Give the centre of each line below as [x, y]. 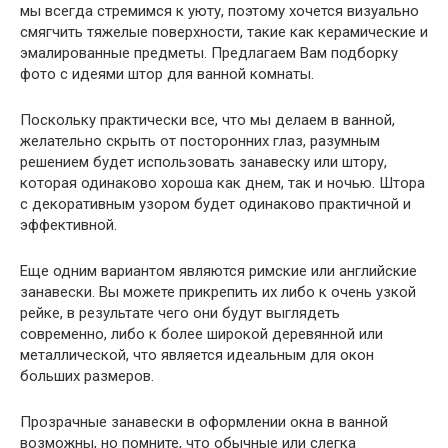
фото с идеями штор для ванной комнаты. [167, 74]
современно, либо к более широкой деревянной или [201, 334]
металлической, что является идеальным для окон [197, 355]
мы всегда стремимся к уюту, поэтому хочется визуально [219, 11]
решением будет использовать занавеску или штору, [203, 162]
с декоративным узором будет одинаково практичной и [215, 204]
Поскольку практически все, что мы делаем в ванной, [207, 120]
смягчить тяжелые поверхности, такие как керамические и [224, 32]
